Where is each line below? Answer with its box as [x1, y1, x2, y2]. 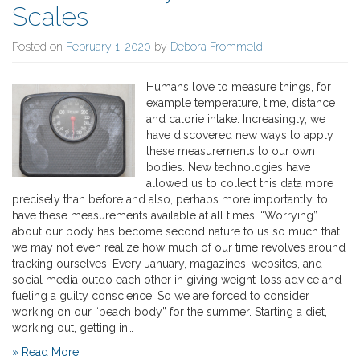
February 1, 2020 [66, 39, 151, 53]
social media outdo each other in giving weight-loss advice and [12, 272, 342, 286]
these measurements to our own [146, 144, 316, 157]
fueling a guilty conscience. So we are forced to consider [12, 288, 309, 302]
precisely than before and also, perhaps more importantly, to [12, 192, 328, 206]
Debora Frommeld [170, 39, 263, 53]
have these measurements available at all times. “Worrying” [12, 208, 317, 222]
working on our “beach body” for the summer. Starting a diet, [12, 305, 327, 318]
